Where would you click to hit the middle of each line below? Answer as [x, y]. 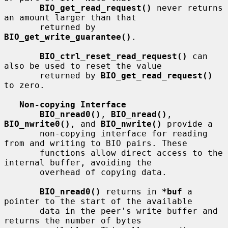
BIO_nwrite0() [37, 124]
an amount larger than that [70, 17]
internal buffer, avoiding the [78, 162]
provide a [187, 124]
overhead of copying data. [22, 172]
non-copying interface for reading [22, 133]
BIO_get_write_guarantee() [68, 37]
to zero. [24, 85]
